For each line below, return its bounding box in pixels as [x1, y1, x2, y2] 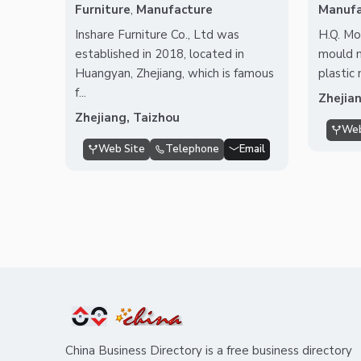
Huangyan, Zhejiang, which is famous [75, 65, 275, 82]
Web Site [98, 142, 146, 157]
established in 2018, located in [75, 46, 245, 63]
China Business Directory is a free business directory [64, 342, 352, 359]
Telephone [165, 142, 220, 157]
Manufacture [136, 2, 214, 19]
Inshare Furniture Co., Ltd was [75, 27, 240, 44]
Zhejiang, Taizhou [75, 110, 180, 127]
